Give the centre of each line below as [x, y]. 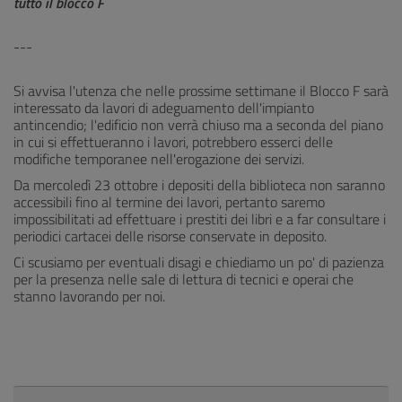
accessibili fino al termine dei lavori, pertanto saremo [169, 202]
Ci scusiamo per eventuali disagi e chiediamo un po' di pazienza [199, 262]
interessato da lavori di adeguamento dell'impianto [164, 108]
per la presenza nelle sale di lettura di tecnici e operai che [184, 279]
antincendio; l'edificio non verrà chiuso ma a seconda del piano [198, 125]
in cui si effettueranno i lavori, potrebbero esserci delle [173, 142]
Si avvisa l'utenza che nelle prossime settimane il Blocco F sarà [201, 91]
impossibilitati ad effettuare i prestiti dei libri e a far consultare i [200, 219]
